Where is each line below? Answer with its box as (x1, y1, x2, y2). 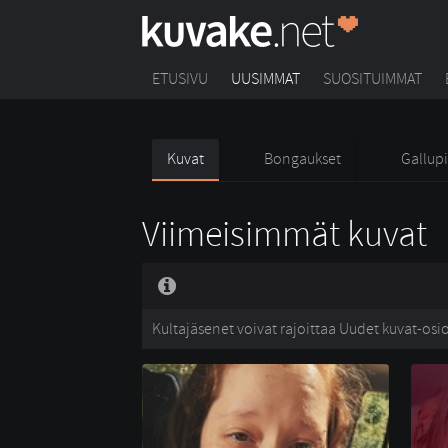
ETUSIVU (152, 69, 208, 89)
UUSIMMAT (231, 69, 300, 89)
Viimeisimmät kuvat (142, 212, 427, 257)
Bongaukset (264, 149, 341, 169)
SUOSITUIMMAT (323, 69, 422, 89)
